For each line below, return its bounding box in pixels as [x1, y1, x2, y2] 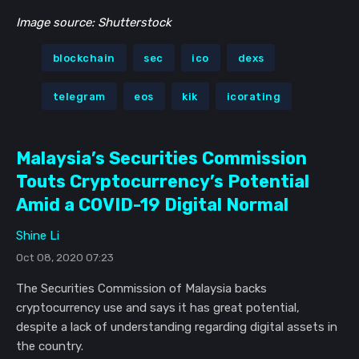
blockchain [52, 51, 115, 64]
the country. [16, 339, 83, 353]
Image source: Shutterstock [16, 15, 171, 30]
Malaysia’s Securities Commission [16, 148, 307, 168]
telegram [52, 90, 106, 103]
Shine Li [16, 228, 59, 243]
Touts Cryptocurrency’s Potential [16, 171, 309, 192]
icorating [226, 90, 281, 103]
